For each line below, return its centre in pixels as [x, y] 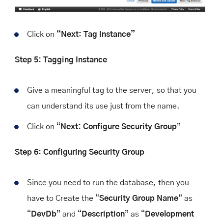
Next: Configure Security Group [119, 126]
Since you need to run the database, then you [108, 182]
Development [169, 214]
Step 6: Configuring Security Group [80, 152]
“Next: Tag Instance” [96, 34]
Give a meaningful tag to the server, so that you [112, 90]
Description [103, 214]
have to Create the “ [63, 198]
